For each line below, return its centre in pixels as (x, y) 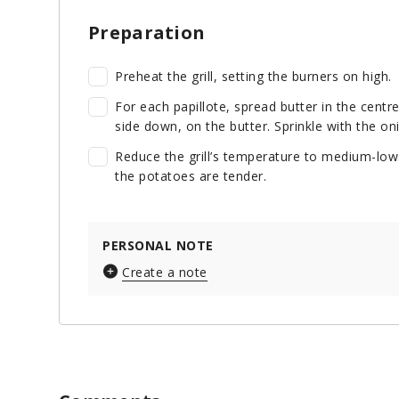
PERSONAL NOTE (158, 246)
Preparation (147, 33)
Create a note (165, 273)
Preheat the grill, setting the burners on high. (253, 77)
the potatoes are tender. (191, 176)
